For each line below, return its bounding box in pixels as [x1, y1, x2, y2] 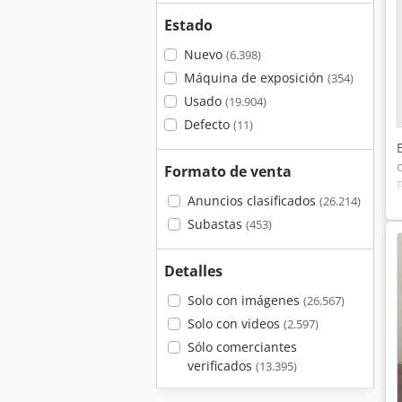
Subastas [187, 215, 246, 232]
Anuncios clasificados [187, 192, 319, 209]
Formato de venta [164, 162, 292, 181]
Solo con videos [187, 315, 284, 332]
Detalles [164, 261, 223, 281]
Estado [164, 15, 213, 35]
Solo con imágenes [187, 292, 303, 309]
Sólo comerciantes [187, 338, 297, 355]
